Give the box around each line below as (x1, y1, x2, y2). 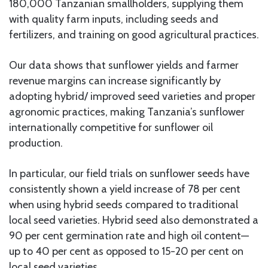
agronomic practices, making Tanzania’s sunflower (9, 105, 245, 119)
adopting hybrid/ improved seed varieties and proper (9, 90, 255, 103)
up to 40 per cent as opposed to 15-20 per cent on (9, 245, 243, 258)
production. (9, 136, 63, 150)
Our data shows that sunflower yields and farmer (9, 59, 239, 72)
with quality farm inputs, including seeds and (9, 13, 218, 26)
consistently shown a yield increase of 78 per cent (9, 182, 240, 196)
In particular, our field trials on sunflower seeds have (9, 167, 249, 181)
